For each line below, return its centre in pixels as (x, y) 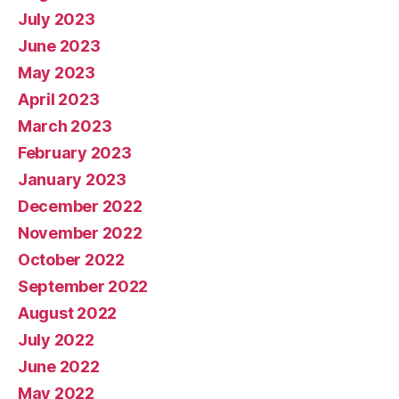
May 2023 (57, 72)
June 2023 (59, 45)
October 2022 (71, 259)
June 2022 (59, 366)
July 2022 (56, 339)
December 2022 (80, 206)
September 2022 (83, 286)
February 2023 (75, 152)
